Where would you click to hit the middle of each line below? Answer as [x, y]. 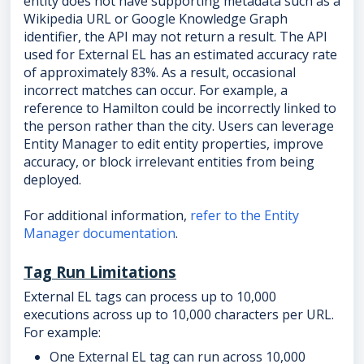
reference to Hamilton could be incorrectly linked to [180, 108]
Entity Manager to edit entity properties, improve [173, 144]
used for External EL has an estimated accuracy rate [180, 55]
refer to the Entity [245, 216]
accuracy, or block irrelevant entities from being [169, 162]
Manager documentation [100, 234]
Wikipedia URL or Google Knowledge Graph [156, 19]
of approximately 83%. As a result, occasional [160, 73]
